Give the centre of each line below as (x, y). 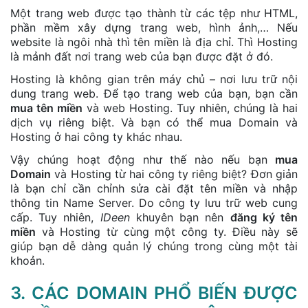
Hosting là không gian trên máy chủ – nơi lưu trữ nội (154, 79)
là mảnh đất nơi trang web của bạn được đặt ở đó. (142, 56)
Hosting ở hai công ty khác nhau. (96, 136)
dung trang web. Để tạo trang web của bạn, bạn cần (154, 93)
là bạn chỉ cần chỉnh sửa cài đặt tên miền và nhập (154, 188)
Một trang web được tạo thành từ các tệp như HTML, (154, 13)
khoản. (27, 260)
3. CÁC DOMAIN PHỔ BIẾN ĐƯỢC (154, 293)
